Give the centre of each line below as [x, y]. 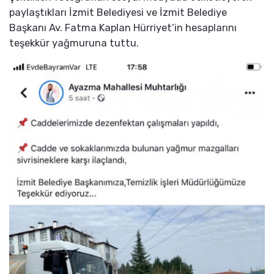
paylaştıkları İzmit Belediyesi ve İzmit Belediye [118, 13]
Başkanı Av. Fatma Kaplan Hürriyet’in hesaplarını [123, 28]
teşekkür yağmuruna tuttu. [74, 43]
